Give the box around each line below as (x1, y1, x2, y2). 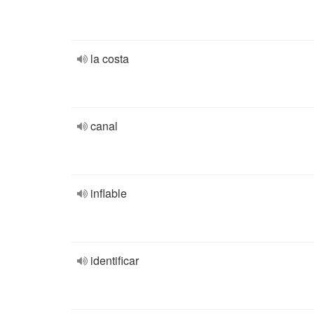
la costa (90, 50, 129, 67)
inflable (90, 185, 127, 201)
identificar (90, 252, 139, 268)
